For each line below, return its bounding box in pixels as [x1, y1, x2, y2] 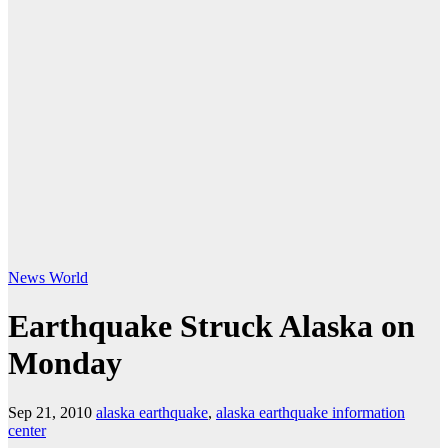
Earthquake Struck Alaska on [8, 308, 415, 345]
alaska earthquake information [216, 403, 405, 421]
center [8, 421, 46, 439]
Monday [8, 345, 122, 382]
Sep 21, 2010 [8, 403, 92, 421]
